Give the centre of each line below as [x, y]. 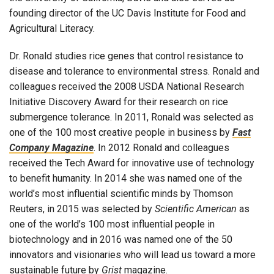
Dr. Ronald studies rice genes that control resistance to [126, 56]
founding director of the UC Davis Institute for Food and [128, 13]
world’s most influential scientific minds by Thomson [121, 194]
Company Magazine [51, 148]
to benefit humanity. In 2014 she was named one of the [126, 179]
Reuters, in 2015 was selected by [82, 209]
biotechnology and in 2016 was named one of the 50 [121, 240]
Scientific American [196, 209]
